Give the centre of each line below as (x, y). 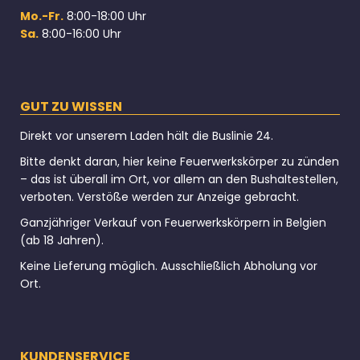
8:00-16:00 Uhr (80, 34)
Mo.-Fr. (42, 16)
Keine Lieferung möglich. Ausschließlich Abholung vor (169, 266)
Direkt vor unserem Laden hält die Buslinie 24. (147, 136)
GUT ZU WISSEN (71, 107)
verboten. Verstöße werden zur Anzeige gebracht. (160, 197)
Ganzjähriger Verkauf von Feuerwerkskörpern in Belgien (173, 223)
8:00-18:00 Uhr (105, 16)
